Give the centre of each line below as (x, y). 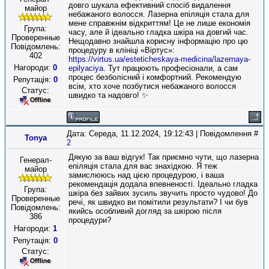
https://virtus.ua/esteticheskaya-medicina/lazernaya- (159, 59)
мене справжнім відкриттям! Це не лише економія (159, 23)
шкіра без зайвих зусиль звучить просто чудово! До (163, 193)
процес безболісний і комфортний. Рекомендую (155, 77)
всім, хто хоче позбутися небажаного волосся (152, 86)
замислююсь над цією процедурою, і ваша (146, 175)
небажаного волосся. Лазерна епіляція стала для (159, 14)
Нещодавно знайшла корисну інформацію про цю (158, 41)
